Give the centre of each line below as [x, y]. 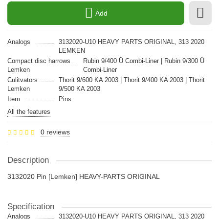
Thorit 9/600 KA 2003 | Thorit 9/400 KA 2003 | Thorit [131, 80]
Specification [31, 207]
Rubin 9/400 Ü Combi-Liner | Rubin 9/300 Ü [143, 61]
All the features [29, 112]
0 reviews [55, 132]
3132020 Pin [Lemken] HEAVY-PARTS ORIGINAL [84, 176]
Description [28, 160]
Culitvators [22, 80]
